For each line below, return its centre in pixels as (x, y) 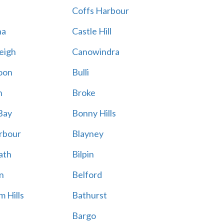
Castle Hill (91, 31)
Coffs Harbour (100, 10)
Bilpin (83, 154)
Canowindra (95, 51)
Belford (87, 174)
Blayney (87, 133)
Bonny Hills (94, 113)
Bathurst (89, 195)
